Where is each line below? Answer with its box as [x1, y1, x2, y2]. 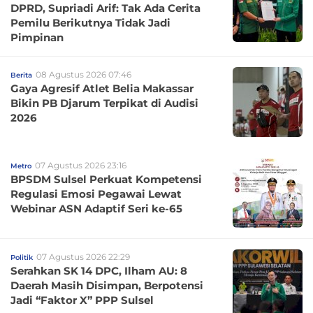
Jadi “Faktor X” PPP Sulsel [10, 293, 154, 307]
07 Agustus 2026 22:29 [36, 251, 130, 262]
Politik [10, 252, 33, 262]
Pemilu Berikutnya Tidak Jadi [10, 15, 170, 29]
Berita [10, 70, 32, 80]
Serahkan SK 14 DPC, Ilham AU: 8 [10, 263, 187, 277]
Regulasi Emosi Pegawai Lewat [10, 187, 182, 201]
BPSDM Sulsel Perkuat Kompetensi [10, 172, 202, 186]
